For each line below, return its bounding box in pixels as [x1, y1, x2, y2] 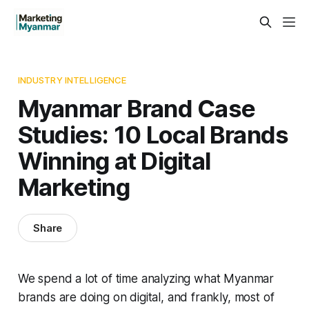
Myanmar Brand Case [17, 93, 256, 123]
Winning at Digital [17, 146, 211, 175]
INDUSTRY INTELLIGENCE [17, 74, 127, 86]
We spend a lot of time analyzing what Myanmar [17, 271, 275, 286]
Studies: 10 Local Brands [17, 119, 289, 149]
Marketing [17, 172, 130, 201]
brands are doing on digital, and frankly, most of [17, 290, 275, 304]
